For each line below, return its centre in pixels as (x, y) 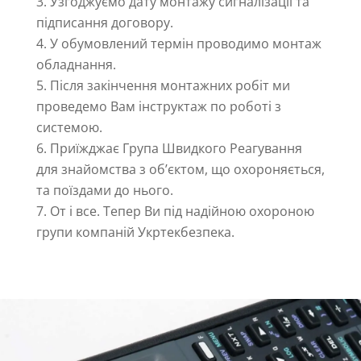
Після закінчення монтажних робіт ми (170, 86)
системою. (69, 128)
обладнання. (76, 65)
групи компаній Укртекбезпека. (135, 232)
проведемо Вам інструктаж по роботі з (158, 107)
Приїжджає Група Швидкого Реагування (176, 149)
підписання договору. (104, 23)
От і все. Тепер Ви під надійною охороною (182, 212)
